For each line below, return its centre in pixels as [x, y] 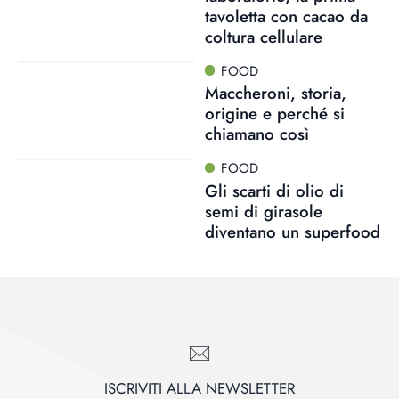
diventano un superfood [292, 232]
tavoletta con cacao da [286, 16]
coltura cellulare [263, 37]
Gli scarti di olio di [274, 191]
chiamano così [256, 134]
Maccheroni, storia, [275, 94]
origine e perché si [274, 114]
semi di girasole [263, 212]
